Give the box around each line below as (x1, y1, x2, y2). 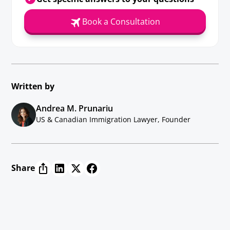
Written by (11, 80, 55, 92)
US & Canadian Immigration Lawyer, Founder (36, 114, 190, 124)
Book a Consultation (82, 16, 160, 28)
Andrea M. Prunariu (36, 102, 113, 114)
